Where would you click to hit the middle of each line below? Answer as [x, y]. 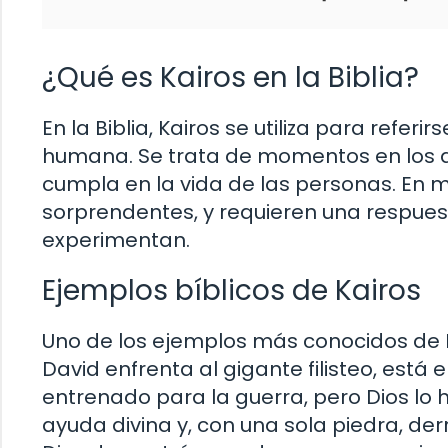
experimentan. [116, 239]
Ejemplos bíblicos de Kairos [231, 290]
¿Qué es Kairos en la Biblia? [230, 77]
